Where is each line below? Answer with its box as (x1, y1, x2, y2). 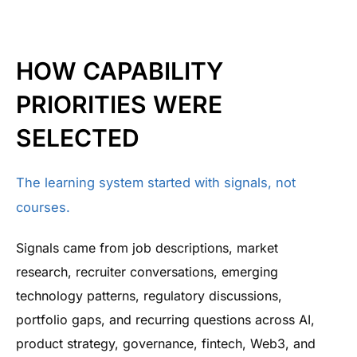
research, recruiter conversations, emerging (16, 264, 278, 280)
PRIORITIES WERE (16, 90, 222, 119)
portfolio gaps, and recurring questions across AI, (16, 312, 315, 328)
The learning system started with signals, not (16, 175, 296, 190)
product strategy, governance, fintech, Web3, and (16, 335, 316, 351)
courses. (16, 199, 70, 215)
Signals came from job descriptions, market (16, 240, 278, 256)
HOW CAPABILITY (16, 57, 223, 85)
